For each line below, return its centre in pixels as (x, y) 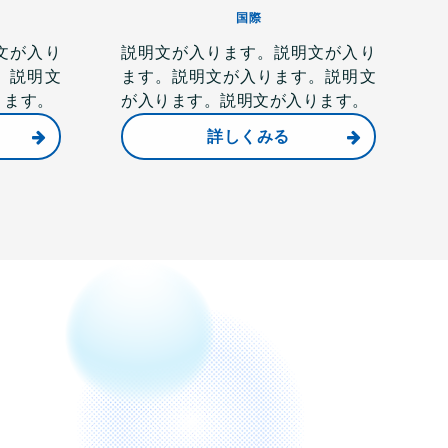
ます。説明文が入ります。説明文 (248, 76)
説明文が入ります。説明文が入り (248, 52)
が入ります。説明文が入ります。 (245, 100)
